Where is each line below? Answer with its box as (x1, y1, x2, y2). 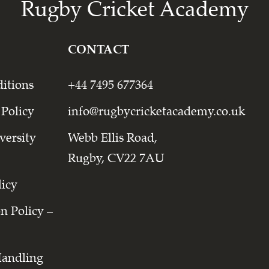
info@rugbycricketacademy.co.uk (67, 105, 245, 118)
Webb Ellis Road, (67, 131, 157, 144)
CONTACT (67, 43, 129, 56)
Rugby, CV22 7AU (67, 152, 165, 165)
